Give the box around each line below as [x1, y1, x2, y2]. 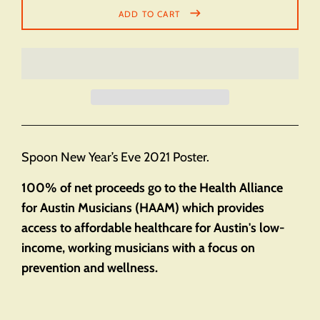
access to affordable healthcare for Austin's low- [21, 219, 285, 235]
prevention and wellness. [21, 259, 158, 275]
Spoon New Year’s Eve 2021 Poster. [21, 149, 209, 164]
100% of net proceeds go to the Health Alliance [21, 179, 283, 195]
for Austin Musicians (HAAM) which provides [21, 199, 264, 215]
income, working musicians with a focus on [21, 239, 255, 255]
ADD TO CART [118, 8, 180, 19]
